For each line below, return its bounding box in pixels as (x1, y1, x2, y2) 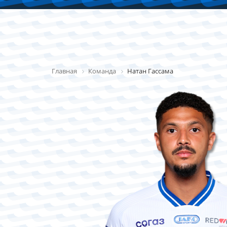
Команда (88, 66, 116, 75)
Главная (52, 66, 77, 75)
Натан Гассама (127, 66, 173, 75)
